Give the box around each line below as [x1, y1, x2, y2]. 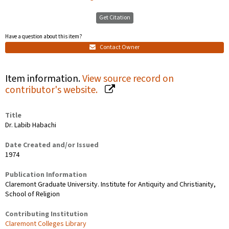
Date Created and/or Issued [5, 140, 99, 151]
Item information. [5, 72, 82, 86]
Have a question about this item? [5, 32, 82, 40]
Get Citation [99, 13, 130, 22]
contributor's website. [5, 83, 100, 98]
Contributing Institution [5, 209, 88, 220]
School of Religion [5, 189, 60, 200]
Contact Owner [99, 43, 140, 52]
